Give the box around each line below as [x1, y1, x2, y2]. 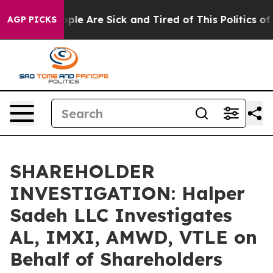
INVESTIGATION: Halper [10, 182, 245, 205]
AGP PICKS [7, 14, 57, 25]
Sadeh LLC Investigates [10, 204, 232, 227]
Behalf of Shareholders [10, 247, 222, 271]
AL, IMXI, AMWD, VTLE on [10, 225, 257, 249]
